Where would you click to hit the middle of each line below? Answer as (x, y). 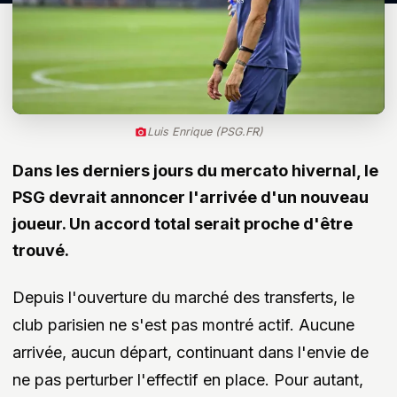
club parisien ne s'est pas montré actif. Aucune (183, 325)
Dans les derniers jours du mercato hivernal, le (195, 171)
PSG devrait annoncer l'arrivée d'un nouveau (191, 198)
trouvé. (41, 251)
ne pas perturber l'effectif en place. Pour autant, (188, 380)
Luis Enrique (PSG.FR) (205, 132)
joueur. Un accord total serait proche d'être (183, 224)
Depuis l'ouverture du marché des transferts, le (183, 298)
